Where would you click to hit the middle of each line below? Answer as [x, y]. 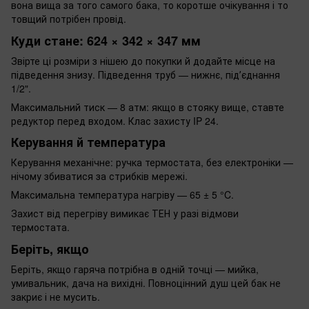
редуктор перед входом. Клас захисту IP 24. [115, 120]
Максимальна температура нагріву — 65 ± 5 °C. [122, 195]
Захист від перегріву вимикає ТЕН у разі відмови [125, 213]
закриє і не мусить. [56, 297]
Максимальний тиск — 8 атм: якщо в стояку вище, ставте [148, 107]
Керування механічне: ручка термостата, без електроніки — [152, 162]
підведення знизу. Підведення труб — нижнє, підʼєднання [146, 74]
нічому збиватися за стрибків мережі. [99, 176]
